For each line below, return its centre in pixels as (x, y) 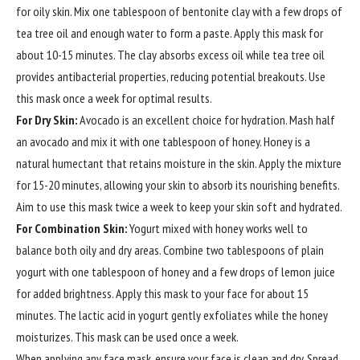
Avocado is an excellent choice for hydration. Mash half (206, 120)
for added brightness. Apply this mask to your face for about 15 (162, 294)
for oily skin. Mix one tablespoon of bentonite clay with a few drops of (179, 12)
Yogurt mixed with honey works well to (217, 229)
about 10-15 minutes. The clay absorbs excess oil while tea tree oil (170, 55)
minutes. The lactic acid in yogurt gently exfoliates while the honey (172, 315)
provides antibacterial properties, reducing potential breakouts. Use (171, 77)
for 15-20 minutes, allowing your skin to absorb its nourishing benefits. (178, 185)
